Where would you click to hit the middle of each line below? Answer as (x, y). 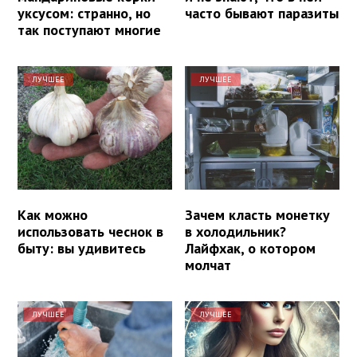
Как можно (53, 214)
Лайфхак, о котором (251, 248)
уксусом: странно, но (84, 13)
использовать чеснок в (90, 231)
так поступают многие (89, 29)
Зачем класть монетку (258, 214)
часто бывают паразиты (262, 13)
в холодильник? (236, 231)
